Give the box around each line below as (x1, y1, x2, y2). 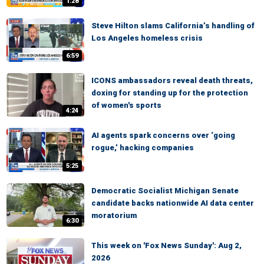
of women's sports (91, 101, 161, 110)
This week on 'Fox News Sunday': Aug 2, (91, 240, 242, 250)
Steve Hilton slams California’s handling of (91, 21, 255, 31)
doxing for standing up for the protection (91, 88, 248, 98)
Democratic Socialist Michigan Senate (91, 186, 239, 195)
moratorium (91, 210, 137, 220)
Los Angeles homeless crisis (91, 34, 203, 43)
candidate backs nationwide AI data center (91, 198, 254, 207)
